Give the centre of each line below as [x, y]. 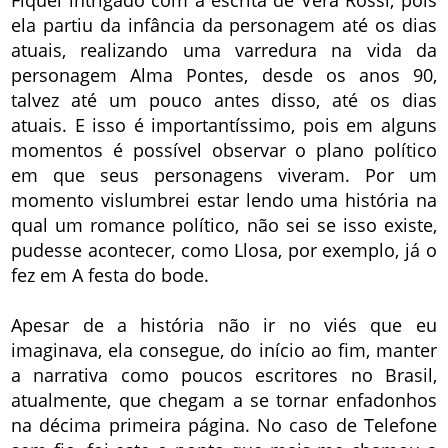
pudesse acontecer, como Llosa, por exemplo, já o [224, 250]
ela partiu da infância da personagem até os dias [224, 25]
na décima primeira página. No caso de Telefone [224, 425]
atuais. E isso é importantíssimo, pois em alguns [224, 125]
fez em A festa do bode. [110, 275]
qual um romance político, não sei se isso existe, [224, 225]
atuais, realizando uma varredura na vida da [224, 50]
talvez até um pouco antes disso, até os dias [224, 100]
